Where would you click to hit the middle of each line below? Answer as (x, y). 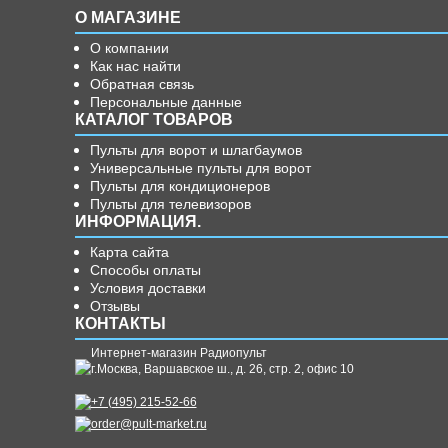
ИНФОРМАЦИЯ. (137, 221)
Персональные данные (165, 102)
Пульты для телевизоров (170, 204)
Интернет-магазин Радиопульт (178, 353)
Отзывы (114, 306)
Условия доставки (147, 288)
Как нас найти (135, 66)
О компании (129, 48)
